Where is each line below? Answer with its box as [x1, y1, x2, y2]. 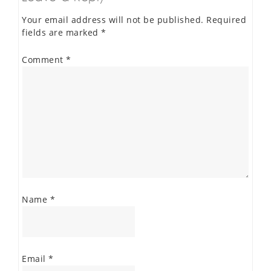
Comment [22, 53, 66, 65]
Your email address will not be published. [22, 13, 204, 25]
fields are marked [22, 26, 101, 38]
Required [206, 13, 246, 25]
